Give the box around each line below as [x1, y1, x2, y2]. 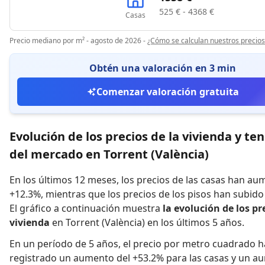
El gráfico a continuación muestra [9, 202, 160, 215]
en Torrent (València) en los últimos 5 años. [52, 216, 244, 229]
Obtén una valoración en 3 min [89, 62, 236, 75]
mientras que [46, 188, 105, 201]
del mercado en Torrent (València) [9, 146, 209, 162]
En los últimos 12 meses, [9, 173, 119, 186]
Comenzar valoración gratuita [96, 85, 239, 98]
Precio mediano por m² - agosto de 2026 [9, 35, 141, 46]
